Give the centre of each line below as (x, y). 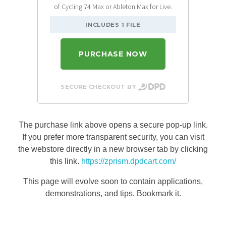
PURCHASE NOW (113, 54)
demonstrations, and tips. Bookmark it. (113, 193)
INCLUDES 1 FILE (113, 24)
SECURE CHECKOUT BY (99, 87)
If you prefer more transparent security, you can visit (113, 137)
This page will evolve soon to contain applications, (113, 181)
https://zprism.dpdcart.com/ (129, 161)
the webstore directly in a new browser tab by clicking (113, 149)
